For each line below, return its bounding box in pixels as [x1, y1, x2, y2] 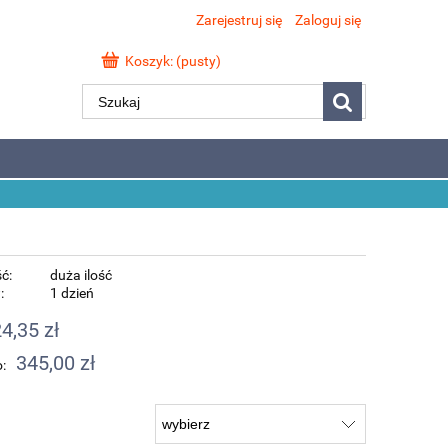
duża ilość [50, 266, 112, 283]
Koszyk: [125, 53, 173, 69]
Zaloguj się [295, 12, 361, 28]
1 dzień [50, 284, 94, 301]
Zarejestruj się [196, 12, 282, 28]
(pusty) [176, 53, 221, 69]
